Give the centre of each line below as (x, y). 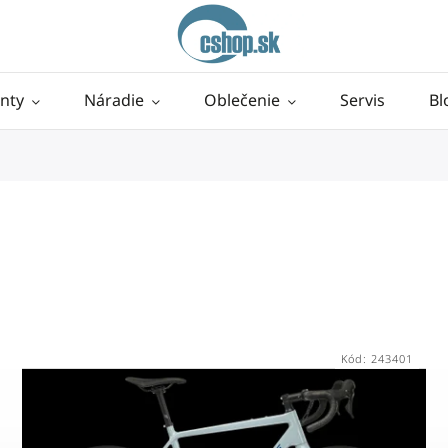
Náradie (114, 100)
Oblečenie (242, 100)
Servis (362, 100)
